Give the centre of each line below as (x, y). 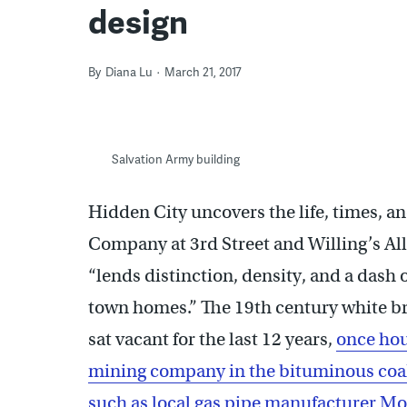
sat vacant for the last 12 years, (212, 339)
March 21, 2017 (203, 71)
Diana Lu (129, 71)
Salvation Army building (175, 159)
